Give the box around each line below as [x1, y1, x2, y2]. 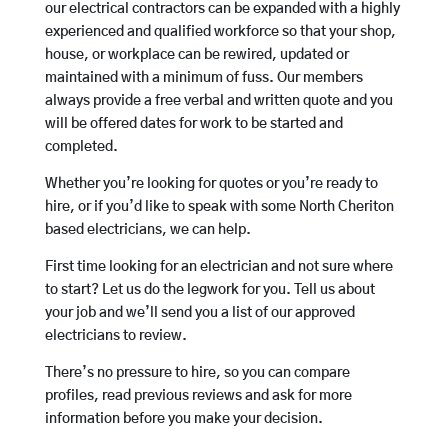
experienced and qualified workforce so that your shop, [44, 25, 396, 40]
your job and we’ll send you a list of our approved [44, 306, 355, 321]
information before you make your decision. [44, 412, 323, 427]
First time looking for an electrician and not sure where [44, 260, 393, 275]
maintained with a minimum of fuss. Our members [44, 71, 363, 86]
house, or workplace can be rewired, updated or [44, 48, 349, 63]
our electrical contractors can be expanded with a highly [44, 2, 400, 17]
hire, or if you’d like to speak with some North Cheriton [44, 200, 394, 215]
